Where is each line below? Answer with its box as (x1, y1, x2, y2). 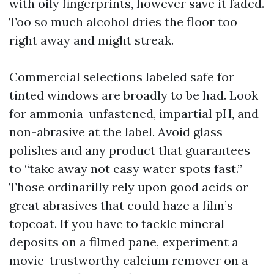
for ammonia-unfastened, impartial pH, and (9, 106, 259, 121)
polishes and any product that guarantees (9, 143, 250, 158)
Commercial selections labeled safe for (9, 69, 234, 84)
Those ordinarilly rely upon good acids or (9, 179, 248, 194)
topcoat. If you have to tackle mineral (9, 216, 224, 231)
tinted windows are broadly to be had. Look (9, 87, 258, 103)
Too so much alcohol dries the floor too (9, 14, 237, 29)
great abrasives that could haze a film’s (9, 198, 233, 213)
